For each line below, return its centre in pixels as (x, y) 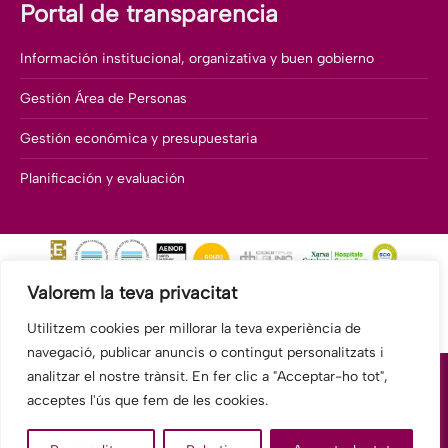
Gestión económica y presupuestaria (138, 139)
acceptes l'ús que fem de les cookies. (147, 400)
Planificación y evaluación (102, 179)
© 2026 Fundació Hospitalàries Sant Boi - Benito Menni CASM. (224, 437)
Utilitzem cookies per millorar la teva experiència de (194, 328)
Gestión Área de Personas (103, 99)
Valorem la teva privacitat (132, 293)
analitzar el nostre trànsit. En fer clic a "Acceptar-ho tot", (207, 376)
